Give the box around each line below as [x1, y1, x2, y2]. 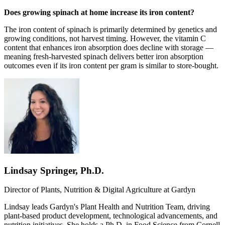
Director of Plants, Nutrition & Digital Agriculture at [4, 185, 171, 194]
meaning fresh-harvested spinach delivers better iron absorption [4, 52, 203, 61]
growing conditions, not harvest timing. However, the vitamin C [4, 34, 206, 43]
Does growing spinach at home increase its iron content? [4, 8, 194, 17]
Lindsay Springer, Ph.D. [4, 165, 104, 176]
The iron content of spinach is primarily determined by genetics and [4, 25, 217, 34]
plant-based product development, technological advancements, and [4, 211, 217, 220]
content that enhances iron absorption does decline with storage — [4, 43, 213, 52]
